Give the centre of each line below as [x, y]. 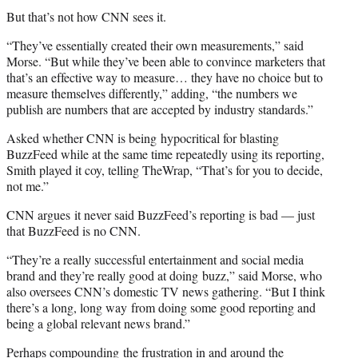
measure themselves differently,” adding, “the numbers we [152, 93]
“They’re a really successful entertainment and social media [155, 260]
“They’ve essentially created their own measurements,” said [155, 46]
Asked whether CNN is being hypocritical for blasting [143, 138]
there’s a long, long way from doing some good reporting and [161, 308]
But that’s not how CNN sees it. [86, 17]
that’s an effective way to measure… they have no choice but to [165, 78]
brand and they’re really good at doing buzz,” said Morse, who [164, 276]
